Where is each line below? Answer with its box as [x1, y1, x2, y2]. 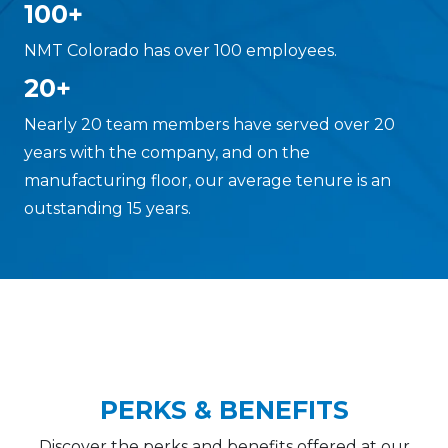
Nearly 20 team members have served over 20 [24, 115, 395, 135]
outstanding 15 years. [24, 199, 191, 219]
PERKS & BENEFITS [99, 395, 349, 426]
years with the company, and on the [24, 143, 310, 163]
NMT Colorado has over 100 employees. [24, 41, 337, 61]
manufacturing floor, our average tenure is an [24, 171, 391, 191]
